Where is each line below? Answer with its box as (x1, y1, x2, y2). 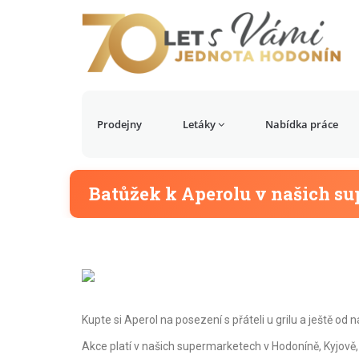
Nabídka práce (264, 117, 338, 131)
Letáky (182, 117, 216, 131)
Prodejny (97, 117, 142, 131)
